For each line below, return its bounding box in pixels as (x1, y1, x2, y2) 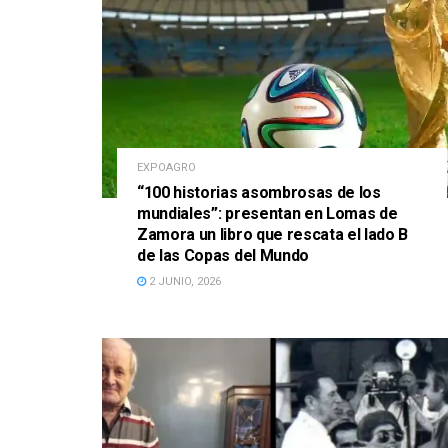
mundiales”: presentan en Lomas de (137, 204, 398, 224)
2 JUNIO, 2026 (146, 275, 221, 289)
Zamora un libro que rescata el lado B (137, 225, 409, 245)
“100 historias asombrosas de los (137, 183, 381, 203)
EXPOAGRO (137, 161, 196, 175)
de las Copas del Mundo (137, 246, 309, 266)
